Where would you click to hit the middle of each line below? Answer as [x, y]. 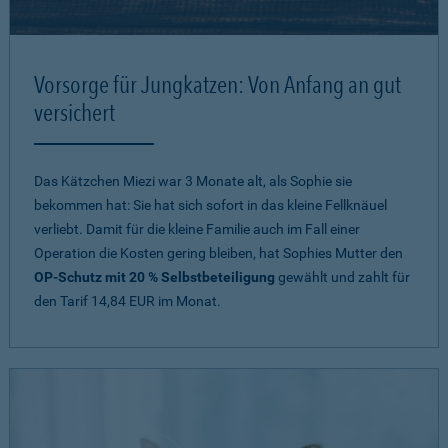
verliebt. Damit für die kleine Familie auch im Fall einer [197, 229]
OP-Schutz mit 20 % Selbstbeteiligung [154, 277]
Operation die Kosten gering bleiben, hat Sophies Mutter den [218, 253]
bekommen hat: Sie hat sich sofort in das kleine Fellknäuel [210, 205]
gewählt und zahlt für [342, 277]
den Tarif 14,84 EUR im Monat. [127, 301]
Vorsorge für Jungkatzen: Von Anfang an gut [217, 84]
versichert [74, 112]
